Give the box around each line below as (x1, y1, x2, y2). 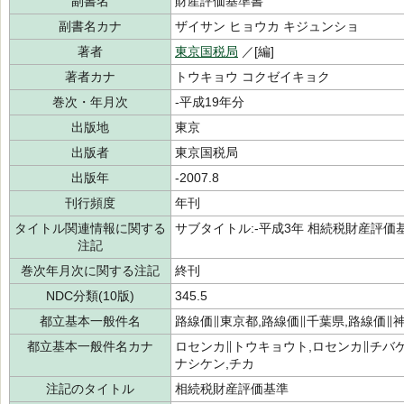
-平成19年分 (175, 95, 244, 109)
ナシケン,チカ (175, 356, 254, 371)
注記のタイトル (46, 381, 134, 396)
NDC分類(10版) (46, 289, 134, 303)
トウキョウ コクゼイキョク (175, 69, 330, 84)
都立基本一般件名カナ (27, 339, 153, 353)
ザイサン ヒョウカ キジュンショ (175, 19, 359, 33)
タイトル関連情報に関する (14, 221, 166, 235)
